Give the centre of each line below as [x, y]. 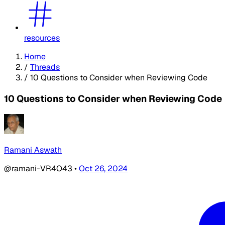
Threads [45, 67]
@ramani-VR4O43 [39, 169]
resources [42, 38]
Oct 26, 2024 [103, 169]
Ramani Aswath [33, 150]
